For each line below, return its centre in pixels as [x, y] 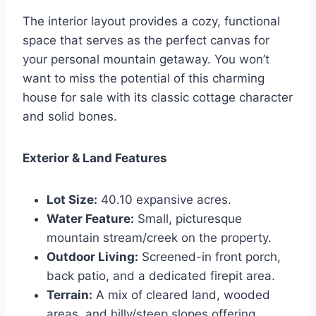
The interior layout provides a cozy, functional [151, 22]
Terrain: [69, 295]
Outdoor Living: [92, 257]
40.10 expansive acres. [164, 200]
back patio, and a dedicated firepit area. [161, 276]
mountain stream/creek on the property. [159, 238]
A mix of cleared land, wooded [181, 295]
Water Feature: [90, 219]
